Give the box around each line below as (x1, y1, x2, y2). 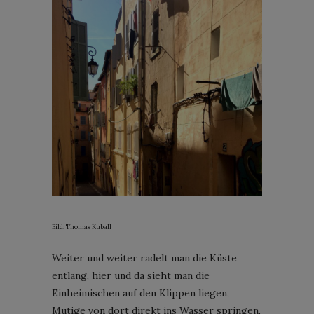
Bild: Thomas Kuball (52, 222, 111, 231)
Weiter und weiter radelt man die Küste (52, 251, 237, 264)
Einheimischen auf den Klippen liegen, (52, 286, 229, 299)
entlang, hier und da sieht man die (52, 268, 210, 282)
